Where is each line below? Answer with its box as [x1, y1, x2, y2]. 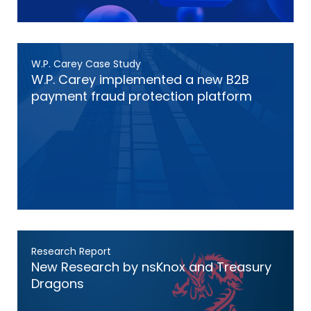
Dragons [31, 275, 84, 292]
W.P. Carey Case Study [31, 57, 141, 71]
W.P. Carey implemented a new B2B [31, 71, 249, 88]
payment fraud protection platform [31, 87, 252, 105]
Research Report [31, 244, 111, 258]
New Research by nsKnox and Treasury [31, 258, 271, 276]
